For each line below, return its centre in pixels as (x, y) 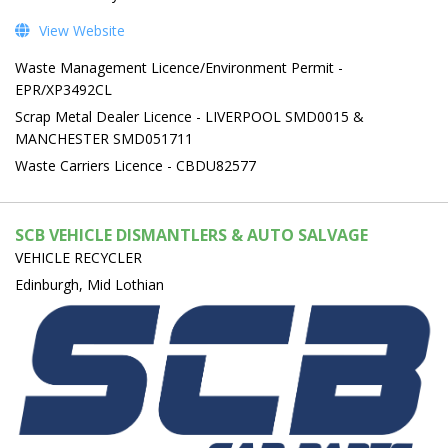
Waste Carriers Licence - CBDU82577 (135, 165)
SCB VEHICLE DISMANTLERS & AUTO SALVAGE (191, 234)
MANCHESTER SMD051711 (104, 138)
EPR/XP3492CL (63, 89)
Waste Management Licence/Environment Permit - (179, 67)
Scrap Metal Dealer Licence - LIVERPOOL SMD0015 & (189, 116)
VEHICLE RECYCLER (78, 257)
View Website (80, 30)
